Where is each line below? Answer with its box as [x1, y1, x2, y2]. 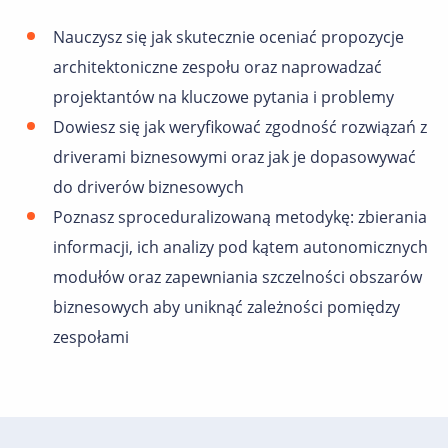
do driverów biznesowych [53, 176, 244, 199]
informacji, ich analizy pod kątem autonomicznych [53, 236, 428, 259]
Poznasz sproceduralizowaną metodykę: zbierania [53, 206, 427, 229]
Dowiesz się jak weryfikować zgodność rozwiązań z [53, 116, 427, 139]
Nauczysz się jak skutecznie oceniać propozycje [53, 26, 404, 49]
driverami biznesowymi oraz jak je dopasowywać [53, 146, 416, 169]
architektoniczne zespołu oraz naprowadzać [53, 56, 382, 79]
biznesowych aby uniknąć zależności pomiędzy [53, 296, 400, 319]
